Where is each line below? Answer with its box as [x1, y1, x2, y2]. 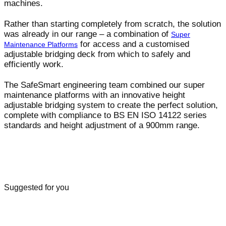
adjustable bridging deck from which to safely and [4, 49, 190, 59]
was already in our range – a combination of [4, 29, 171, 39]
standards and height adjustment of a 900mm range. [4, 120, 200, 130]
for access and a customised [78, 39, 189, 49]
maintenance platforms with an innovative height [4, 90, 185, 100]
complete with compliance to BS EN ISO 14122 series [4, 110, 207, 120]
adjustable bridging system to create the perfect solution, [4, 100, 218, 110]
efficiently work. [4, 59, 64, 69]
